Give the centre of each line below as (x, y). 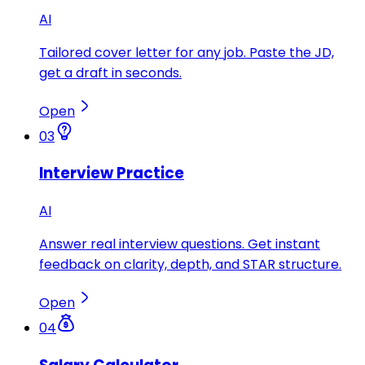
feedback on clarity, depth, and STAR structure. (190, 265)
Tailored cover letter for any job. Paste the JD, (187, 52)
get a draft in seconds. (110, 73)
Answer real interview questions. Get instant (180, 244)
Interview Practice (112, 174)
